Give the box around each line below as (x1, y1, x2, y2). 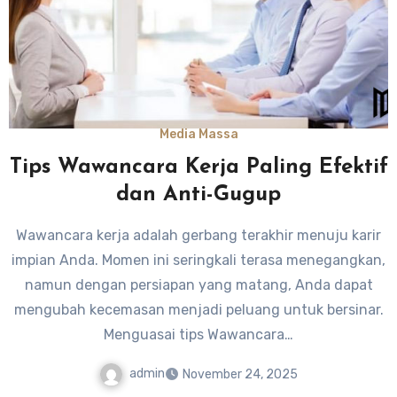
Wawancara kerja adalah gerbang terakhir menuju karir (16, 226, 381, 244)
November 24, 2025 (183, 366, 298, 382)
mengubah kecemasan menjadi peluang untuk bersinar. (13, 300, 384, 318)
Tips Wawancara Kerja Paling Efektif (9, 156, 388, 178)
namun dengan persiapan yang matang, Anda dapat (24, 276, 373, 293)
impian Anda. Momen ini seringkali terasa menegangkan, (12, 251, 385, 269)
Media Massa (159, 126, 238, 142)
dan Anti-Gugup (116, 183, 281, 206)
